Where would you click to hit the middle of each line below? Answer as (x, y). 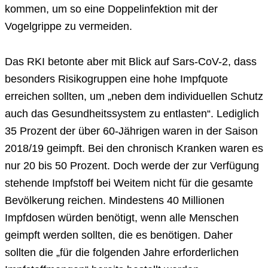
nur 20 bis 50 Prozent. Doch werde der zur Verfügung (132, 166)
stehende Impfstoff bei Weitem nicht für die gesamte (129, 183)
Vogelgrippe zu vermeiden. (68, 27)
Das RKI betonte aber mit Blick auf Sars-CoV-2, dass (131, 62)
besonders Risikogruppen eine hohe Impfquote (116, 79)
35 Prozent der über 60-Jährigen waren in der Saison (131, 131)
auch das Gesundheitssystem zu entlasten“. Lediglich (132, 114)
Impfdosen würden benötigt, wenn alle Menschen (122, 218)
